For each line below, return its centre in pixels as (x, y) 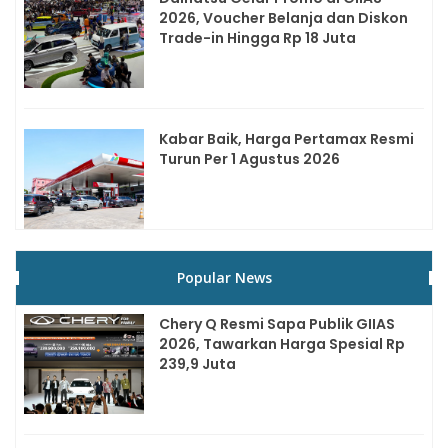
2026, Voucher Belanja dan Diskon (283, 18)
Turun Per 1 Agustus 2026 (249, 159)
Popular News (224, 278)
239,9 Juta (197, 364)
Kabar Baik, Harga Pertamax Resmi (286, 139)
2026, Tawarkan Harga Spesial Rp (282, 344)
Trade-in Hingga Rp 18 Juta (257, 38)
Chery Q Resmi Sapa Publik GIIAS (277, 324)
